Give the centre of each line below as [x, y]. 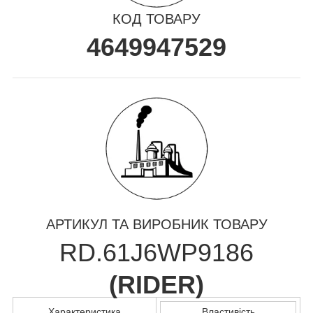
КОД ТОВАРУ [156, 19]
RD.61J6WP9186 [156, 252]
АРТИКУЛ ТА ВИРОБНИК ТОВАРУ [156, 224]
